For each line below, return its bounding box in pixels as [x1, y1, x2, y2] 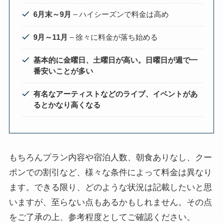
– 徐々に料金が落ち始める [69, 33, 158, 42]
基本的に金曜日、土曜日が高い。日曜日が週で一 [33, 56, 198, 65]
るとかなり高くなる [33, 101, 101, 110]
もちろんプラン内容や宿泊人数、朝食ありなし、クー [8, 153, 212, 163]
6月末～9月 [33, 10, 71, 19]
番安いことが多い [33, 67, 93, 76]
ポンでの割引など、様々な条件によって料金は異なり [8, 168, 212, 178]
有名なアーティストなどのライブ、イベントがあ [33, 90, 198, 99]
